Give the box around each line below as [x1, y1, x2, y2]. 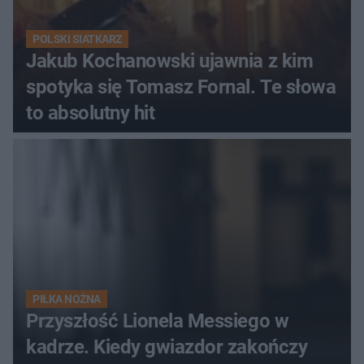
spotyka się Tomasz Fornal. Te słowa [26, 75, 336, 98]
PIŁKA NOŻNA [32, 292, 101, 305]
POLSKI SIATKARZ [32, 32, 122, 45]
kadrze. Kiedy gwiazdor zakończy [26, 335, 308, 358]
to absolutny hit [26, 101, 155, 124]
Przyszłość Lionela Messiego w [26, 309, 289, 332]
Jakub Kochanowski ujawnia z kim [26, 49, 314, 72]
